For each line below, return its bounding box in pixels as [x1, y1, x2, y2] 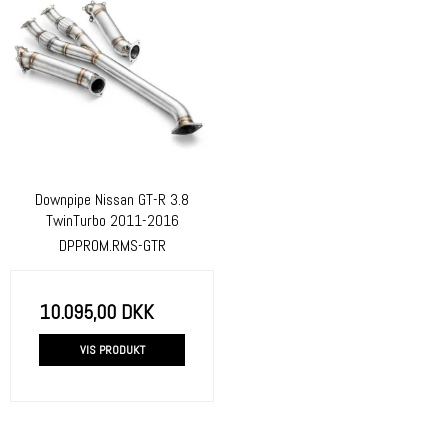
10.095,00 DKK [39, 298, 154, 325]
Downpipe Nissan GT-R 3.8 [35, 189, 189, 210]
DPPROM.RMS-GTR [58, 234, 166, 256]
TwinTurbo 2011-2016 [45, 210, 179, 231]
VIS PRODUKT [79, 342, 145, 359]
